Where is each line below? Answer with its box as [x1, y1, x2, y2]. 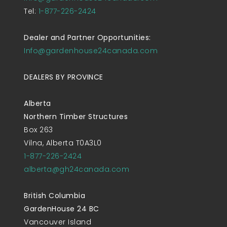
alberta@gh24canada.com [24, 164, 129, 175]
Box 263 [24, 125, 53, 135]
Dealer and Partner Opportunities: [24, 32, 151, 43]
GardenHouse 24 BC [24, 204, 99, 214]
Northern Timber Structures [24, 111, 128, 122]
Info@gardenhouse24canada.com [24, 46, 158, 56]
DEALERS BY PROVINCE [24, 72, 103, 83]
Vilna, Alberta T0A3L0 [24, 138, 102, 148]
